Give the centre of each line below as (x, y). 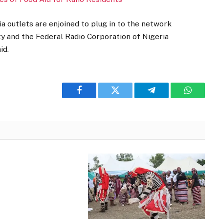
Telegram (167, 98)
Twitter (127, 98)
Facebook (96, 98)
